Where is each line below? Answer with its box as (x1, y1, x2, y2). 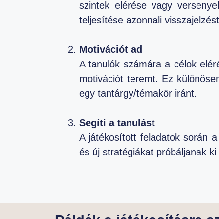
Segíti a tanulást (79, 117, 155, 128)
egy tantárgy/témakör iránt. (79, 88, 197, 99)
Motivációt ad (79, 44, 142, 55)
